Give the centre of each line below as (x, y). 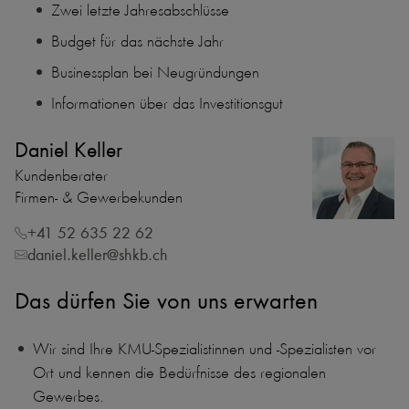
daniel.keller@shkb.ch (98, 255)
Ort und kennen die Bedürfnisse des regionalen (179, 372)
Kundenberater (61, 175)
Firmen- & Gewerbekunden (99, 197)
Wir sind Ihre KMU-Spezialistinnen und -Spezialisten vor (204, 349)
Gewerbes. (68, 396)
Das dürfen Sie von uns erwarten (166, 301)
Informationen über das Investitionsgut (167, 103)
